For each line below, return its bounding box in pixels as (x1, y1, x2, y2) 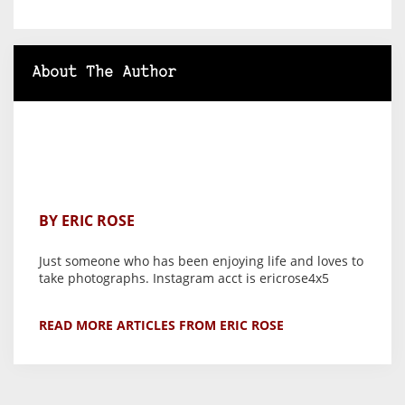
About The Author (32, 65, 176, 81)
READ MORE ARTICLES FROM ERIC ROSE (39, 316, 284, 334)
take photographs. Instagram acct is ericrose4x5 (39, 269, 329, 287)
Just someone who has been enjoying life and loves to (39, 252, 363, 270)
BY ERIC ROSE (39, 211, 135, 231)
